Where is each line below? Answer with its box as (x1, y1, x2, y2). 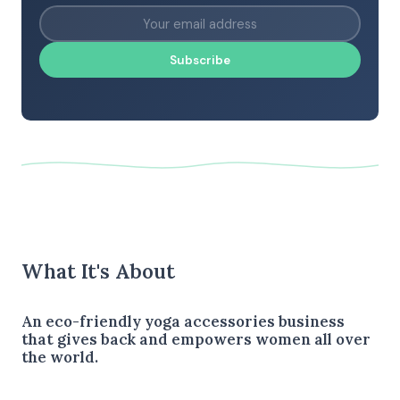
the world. (21, 346, 98, 367)
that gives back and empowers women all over (21, 329, 371, 349)
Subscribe (170, 52, 230, 68)
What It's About (21, 257, 175, 284)
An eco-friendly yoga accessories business (21, 311, 345, 331)
